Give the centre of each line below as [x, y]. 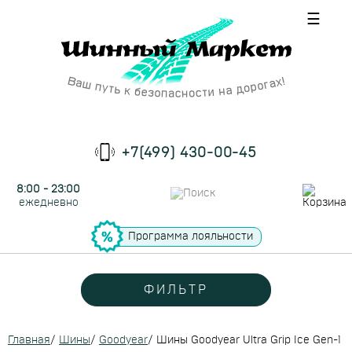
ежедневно [48, 203]
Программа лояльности [190, 236]
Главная [29, 340]
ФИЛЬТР [176, 290]
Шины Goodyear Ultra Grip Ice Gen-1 [249, 340]
